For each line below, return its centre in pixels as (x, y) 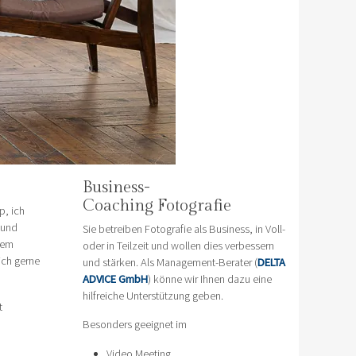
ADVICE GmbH (115, 279)
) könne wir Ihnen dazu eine (209, 279)
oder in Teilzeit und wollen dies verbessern (178, 245)
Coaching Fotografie (157, 206)
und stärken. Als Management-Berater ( (170, 262)
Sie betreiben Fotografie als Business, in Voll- (184, 228)
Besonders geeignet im (134, 324)
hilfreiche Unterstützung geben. (153, 295)
